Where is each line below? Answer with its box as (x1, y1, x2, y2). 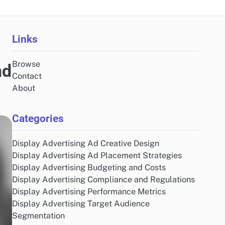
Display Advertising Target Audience (12, 199, 150, 208)
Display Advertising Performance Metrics (12, 187, 166, 196)
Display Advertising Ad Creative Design (12, 139, 159, 148)
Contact (12, 71, 42, 81)
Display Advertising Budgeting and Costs (12, 163, 166, 172)
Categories (12, 112, 64, 125)
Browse (12, 59, 40, 69)
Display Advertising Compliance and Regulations (12, 175, 195, 184)
